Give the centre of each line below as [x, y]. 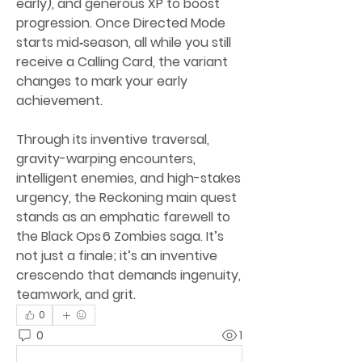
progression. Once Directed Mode [121, 23]
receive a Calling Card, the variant [122, 62]
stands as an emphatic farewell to [123, 217]
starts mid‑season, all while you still [124, 42]
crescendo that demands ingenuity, [128, 275]
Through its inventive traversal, [113, 139]
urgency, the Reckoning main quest [126, 198]
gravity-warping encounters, [106, 159]
